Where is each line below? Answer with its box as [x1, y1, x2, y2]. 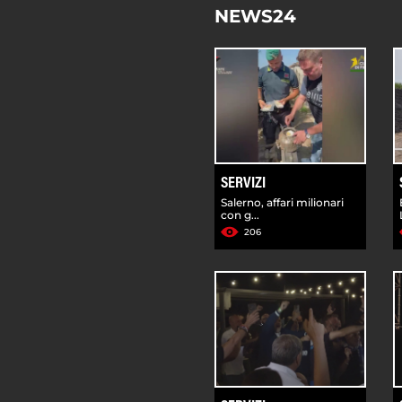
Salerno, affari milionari [221, 195, 344, 209]
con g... [221, 207, 259, 222]
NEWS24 [214, 4, 296, 27]
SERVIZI [221, 175, 266, 192]
